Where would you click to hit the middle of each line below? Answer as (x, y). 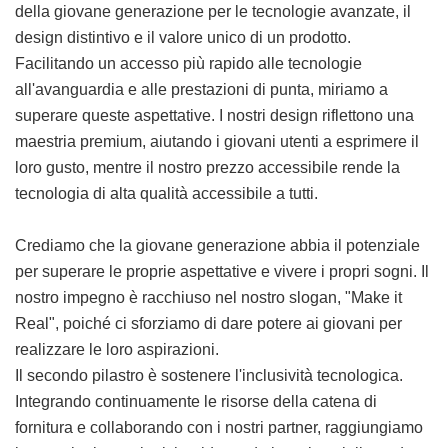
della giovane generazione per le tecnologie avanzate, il (213, 12)
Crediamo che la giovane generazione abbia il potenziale (217, 246)
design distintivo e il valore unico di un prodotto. (183, 38)
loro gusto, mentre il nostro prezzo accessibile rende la (207, 168)
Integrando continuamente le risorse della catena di (196, 402)
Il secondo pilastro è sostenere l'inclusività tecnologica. (209, 376)
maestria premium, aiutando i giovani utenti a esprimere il (217, 142)
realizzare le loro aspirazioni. (119, 350)
